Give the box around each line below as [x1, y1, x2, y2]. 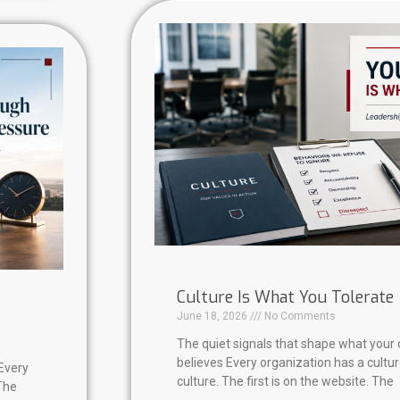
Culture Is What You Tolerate [177, 287, 394, 309]
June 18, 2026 [177, 310, 250, 323]
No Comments [262, 310, 336, 323]
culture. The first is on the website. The [177, 374, 394, 389]
